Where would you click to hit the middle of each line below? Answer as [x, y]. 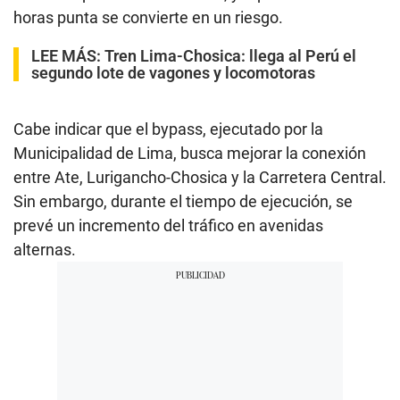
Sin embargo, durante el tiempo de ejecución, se [183, 201]
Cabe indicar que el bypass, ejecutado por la [168, 129]
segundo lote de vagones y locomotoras [173, 72]
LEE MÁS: [68, 55]
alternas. [45, 249]
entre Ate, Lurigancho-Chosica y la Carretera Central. [200, 177]
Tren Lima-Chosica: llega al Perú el [230, 55]
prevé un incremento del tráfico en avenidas [168, 225]
